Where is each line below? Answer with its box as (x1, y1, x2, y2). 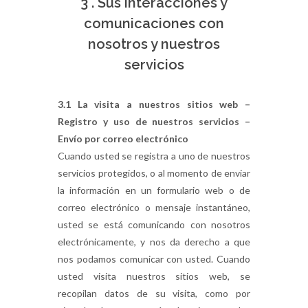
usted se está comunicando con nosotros (58, 219, 250, 230)
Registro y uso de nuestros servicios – (58, 115, 250, 127)
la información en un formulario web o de (58, 184, 250, 196)
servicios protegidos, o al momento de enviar (58, 167, 250, 179)
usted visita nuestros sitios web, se (58, 270, 250, 282)
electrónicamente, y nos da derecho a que (58, 236, 250, 247)
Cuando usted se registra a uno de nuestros (58, 150, 250, 162)
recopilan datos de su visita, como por (58, 287, 250, 299)
